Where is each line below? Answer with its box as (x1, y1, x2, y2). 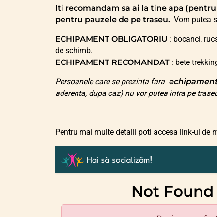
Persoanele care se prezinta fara (55, 77, 169, 87)
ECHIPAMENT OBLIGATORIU (55, 34, 170, 44)
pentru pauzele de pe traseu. (55, 15, 172, 25)
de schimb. (55, 46, 93, 56)
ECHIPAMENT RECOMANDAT (55, 58, 171, 67)
